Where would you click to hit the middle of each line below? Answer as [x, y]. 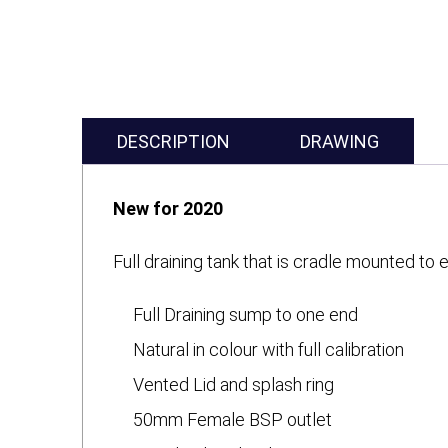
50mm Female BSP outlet [232, 419]
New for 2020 [168, 208]
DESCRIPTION [173, 141]
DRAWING [339, 141]
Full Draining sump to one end [245, 314]
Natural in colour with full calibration [268, 349]
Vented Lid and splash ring [233, 384]
